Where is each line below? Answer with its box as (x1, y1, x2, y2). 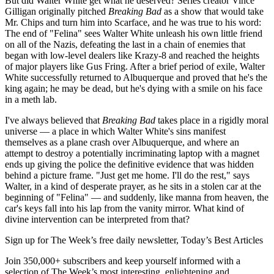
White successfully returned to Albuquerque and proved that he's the (5, 72, 267, 83)
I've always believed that (5, 115, 102, 126)
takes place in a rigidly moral (155, 115, 268, 126)
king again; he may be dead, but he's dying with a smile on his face (5, 83, 262, 94)
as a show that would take (161, 6, 264, 17)
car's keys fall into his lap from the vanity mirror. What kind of (5, 203, 244, 214)
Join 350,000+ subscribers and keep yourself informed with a (5, 256, 240, 267)
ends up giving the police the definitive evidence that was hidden (5, 159, 254, 170)
